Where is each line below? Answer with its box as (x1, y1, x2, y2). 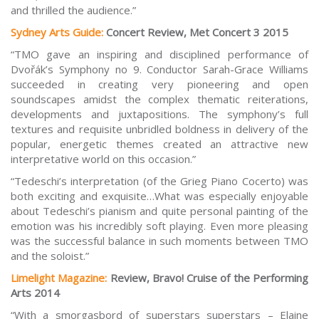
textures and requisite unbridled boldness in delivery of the (11, 122, 308, 137)
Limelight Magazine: (11, 271, 110, 286)
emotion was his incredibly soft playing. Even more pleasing (11, 219, 308, 234)
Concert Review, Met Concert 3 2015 (106, 25, 288, 40)
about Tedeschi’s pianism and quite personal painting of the (11, 204, 308, 219)
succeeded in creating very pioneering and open (11, 77, 308, 92)
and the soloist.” (11, 249, 89, 263)
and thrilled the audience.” (11, 3, 136, 18)
